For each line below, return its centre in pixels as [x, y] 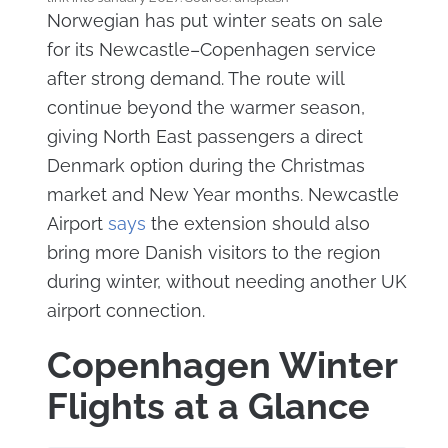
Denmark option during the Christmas [205, 165]
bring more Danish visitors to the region [213, 252]
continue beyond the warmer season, [205, 107]
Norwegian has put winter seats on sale [214, 20]
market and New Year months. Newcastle [222, 194]
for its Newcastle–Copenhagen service [211, 49]
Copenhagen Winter [221, 364]
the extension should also [257, 223]
